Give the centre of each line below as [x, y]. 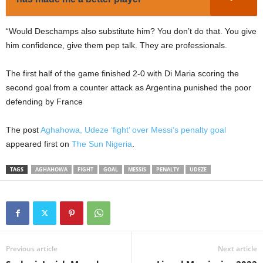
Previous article [32, 249]
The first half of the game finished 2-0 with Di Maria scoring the [122, 74]
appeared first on [39, 144]
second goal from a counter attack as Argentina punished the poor [129, 88]
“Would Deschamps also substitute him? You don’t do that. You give [131, 31]
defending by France [44, 102]
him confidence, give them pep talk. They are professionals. [117, 45]
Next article [237, 249]
